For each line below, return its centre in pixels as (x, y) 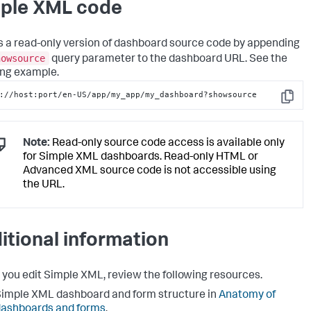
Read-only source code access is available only (167, 144)
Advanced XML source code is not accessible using (150, 172)
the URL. (44, 186)
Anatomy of (247, 296)
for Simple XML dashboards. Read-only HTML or (141, 158)
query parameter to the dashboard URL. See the (168, 59)
